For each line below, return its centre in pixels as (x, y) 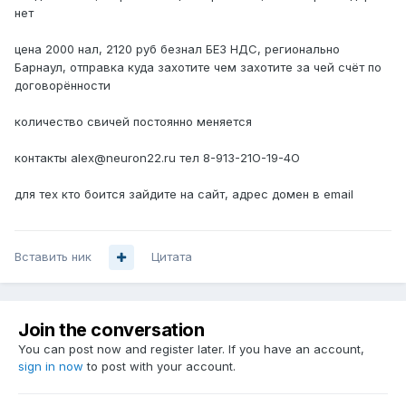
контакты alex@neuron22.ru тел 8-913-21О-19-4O (157, 158)
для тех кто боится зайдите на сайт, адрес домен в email (184, 194)
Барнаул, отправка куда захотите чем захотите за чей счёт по (198, 68)
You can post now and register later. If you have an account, (191, 349)
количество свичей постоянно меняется (133, 122)
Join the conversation (111, 330)
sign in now (51, 367)
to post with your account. (159, 367)
